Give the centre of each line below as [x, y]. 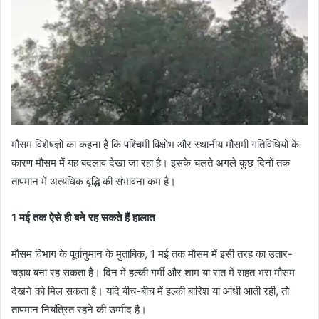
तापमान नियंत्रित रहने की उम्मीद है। [79, 309]
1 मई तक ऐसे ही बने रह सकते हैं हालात [83, 217]
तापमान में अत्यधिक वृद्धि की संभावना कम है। [94, 181]
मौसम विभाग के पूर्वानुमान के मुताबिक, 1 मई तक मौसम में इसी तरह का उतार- [152, 253]
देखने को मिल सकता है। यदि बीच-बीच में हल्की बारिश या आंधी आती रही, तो [150, 291]
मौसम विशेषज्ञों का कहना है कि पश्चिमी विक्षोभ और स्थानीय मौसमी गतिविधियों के [155, 144]
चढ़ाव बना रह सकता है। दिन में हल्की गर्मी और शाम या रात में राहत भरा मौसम [153, 272]
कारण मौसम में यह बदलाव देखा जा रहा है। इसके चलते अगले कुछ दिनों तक [151, 162]
